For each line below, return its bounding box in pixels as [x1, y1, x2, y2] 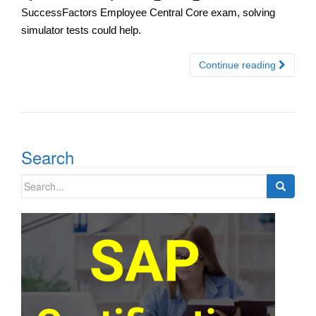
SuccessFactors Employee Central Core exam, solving [21, 6, 275, 18]
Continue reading [199, 59, 279, 71]
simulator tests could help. [21, 23, 141, 36]
